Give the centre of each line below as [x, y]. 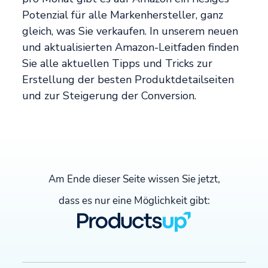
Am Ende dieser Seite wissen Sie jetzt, [134, 179]
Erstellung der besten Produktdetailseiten [128, 79]
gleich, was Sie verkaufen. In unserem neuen [130, 31]
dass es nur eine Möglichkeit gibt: [134, 200]
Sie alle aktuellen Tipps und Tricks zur [118, 63]
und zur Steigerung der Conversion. [109, 95]
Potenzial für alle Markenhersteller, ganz [123, 15]
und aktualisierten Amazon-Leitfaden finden [131, 47]
